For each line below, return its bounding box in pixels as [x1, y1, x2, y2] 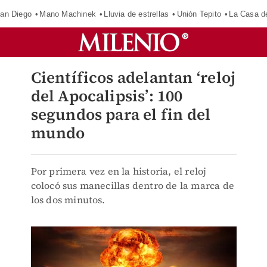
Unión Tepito [176, 9, 221, 18]
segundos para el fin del [30, 104, 211, 125]
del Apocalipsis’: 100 [30, 85, 183, 107]
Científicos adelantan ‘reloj [30, 67, 236, 88]
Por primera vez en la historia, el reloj [30, 164, 207, 178]
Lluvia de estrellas [104, 9, 169, 18]
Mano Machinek [39, 9, 96, 18]
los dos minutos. [30, 193, 105, 206]
